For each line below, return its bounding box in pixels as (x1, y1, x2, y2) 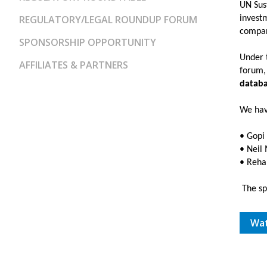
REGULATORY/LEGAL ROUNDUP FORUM (19, 13, 197, 26)
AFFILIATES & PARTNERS (19, 58, 128, 72)
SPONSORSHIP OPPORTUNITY (19, 36, 156, 49)
